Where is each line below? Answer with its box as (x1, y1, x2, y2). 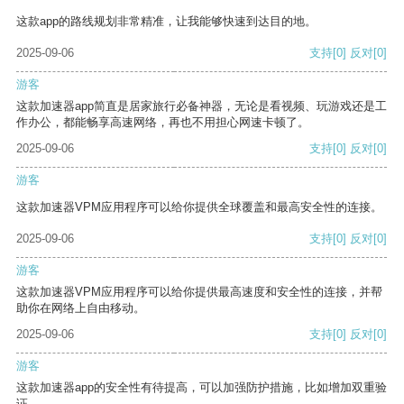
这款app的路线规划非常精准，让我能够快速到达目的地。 (16, 14, 317, 29)
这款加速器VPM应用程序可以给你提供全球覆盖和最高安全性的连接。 (16, 200, 382, 215)
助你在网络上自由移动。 (16, 301, 145, 316)
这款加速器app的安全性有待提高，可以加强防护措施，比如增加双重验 (16, 381, 387, 395)
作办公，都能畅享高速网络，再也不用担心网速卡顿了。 (16, 115, 309, 130)
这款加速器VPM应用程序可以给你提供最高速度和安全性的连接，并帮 (16, 285, 382, 299)
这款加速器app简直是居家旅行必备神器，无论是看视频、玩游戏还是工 (16, 99, 387, 114)
